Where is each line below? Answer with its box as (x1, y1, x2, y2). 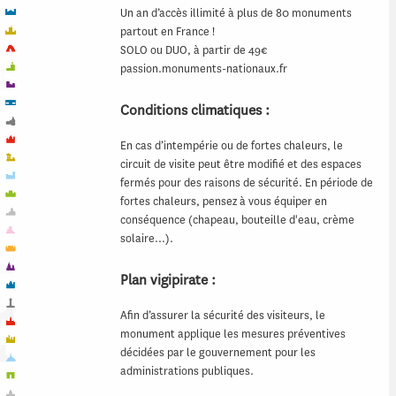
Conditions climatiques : (120, 100, 270, 119)
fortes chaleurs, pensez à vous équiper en (120, 193, 327, 209)
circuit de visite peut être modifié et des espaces (120, 156, 362, 171)
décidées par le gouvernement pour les (120, 344, 316, 360)
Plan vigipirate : (120, 270, 216, 289)
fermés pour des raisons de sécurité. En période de (120, 174, 373, 190)
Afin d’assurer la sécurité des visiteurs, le (120, 307, 325, 323)
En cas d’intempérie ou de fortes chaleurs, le (120, 137, 343, 153)
